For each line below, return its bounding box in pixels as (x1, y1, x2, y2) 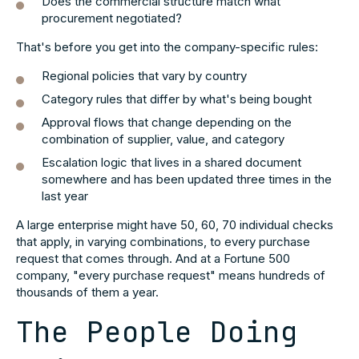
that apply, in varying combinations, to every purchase (16, 234, 310, 249)
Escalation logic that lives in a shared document (42, 155, 301, 170)
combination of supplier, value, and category (42, 131, 284, 147)
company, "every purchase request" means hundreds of (16, 268, 325, 283)
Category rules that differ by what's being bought (42, 91, 312, 107)
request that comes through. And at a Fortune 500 (16, 251, 290, 266)
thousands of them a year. (16, 284, 159, 300)
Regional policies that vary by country (42, 68, 247, 83)
